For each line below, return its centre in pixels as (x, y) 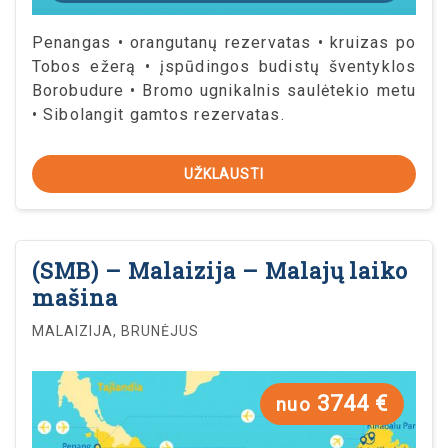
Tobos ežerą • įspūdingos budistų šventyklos (224, 66)
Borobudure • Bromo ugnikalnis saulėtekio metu (224, 90)
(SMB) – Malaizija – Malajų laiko (220, 270)
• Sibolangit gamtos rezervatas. (158, 114)
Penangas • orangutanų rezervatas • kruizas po (224, 42)
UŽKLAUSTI (224, 173)
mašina (75, 297)
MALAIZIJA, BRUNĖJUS (115, 330)
